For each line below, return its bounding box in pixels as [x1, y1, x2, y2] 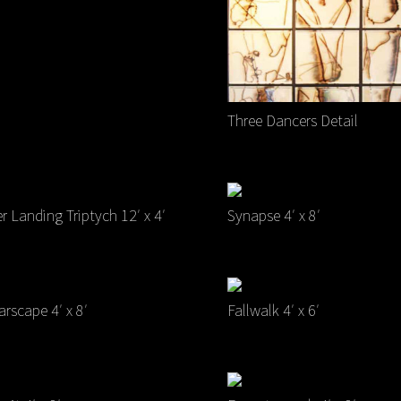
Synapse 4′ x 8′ [226, 205, 320, 226]
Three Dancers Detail [226, 109, 358, 131]
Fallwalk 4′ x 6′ [226, 300, 320, 321]
